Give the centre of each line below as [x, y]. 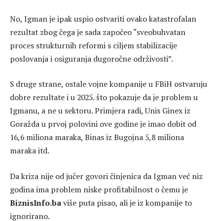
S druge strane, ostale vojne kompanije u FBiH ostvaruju [109, 84]
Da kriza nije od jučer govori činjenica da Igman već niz [106, 176]
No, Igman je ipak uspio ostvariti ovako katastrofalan [103, 18]
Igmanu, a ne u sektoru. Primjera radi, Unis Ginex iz [100, 111]
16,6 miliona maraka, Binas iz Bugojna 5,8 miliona [97, 137]
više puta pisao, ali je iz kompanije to [127, 203]
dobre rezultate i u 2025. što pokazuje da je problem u [104, 97]
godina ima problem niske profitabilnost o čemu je [99, 189]
